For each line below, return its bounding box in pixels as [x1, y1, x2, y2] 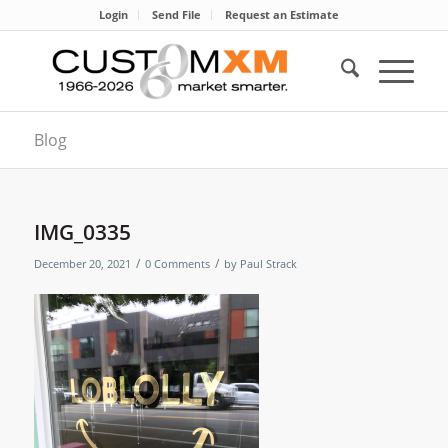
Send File [151, 7, 201, 22]
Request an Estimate [224, 7, 339, 22]
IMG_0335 [33, 218, 131, 246]
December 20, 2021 [33, 257, 131, 271]
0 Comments [144, 257, 210, 271]
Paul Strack [239, 257, 297, 271]
